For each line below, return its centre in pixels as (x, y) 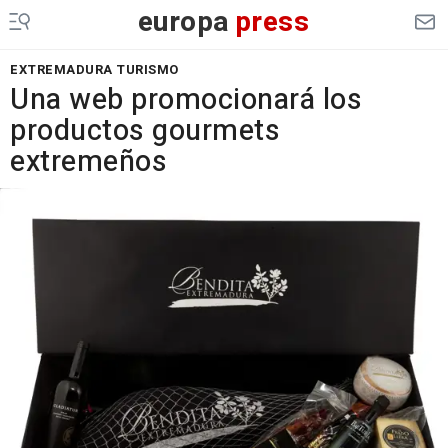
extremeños (88, 162)
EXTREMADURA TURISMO (94, 69)
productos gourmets (145, 131)
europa (183, 22)
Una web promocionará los (186, 100)
